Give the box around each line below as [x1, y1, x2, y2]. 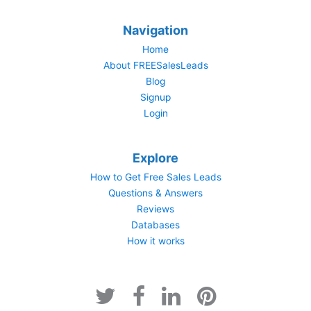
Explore [133, 151, 178, 166]
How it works [126, 235, 185, 247]
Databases [131, 219, 180, 231]
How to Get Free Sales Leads [90, 171, 221, 183]
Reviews [137, 203, 174, 215]
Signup [140, 91, 171, 103]
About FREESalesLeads [103, 59, 208, 71]
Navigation [123, 22, 188, 37]
